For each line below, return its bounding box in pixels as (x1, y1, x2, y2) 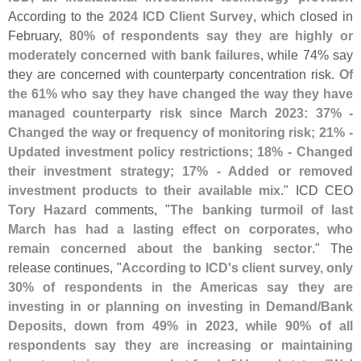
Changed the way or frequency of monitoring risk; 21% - (8, 125, 353, 140)
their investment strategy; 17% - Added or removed (8, 164, 353, 179)
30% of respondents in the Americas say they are (8, 280, 353, 295)
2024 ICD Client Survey (108, 9, 254, 24)
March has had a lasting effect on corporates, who (8, 222, 353, 237)
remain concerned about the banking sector (8, 241, 312, 256)
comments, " (87, 202, 171, 218)
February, (8, 28, 69, 44)
